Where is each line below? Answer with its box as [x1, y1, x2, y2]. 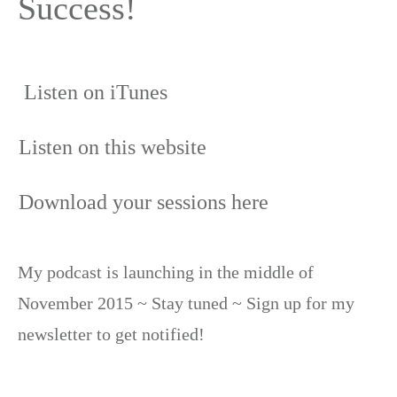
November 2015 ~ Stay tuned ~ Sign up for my [18, 292, 354, 313]
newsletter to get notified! [18, 323, 209, 344]
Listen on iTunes [19, 80, 173, 104]
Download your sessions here [19, 190, 269, 214]
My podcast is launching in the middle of [18, 261, 314, 282]
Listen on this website [19, 135, 212, 159]
